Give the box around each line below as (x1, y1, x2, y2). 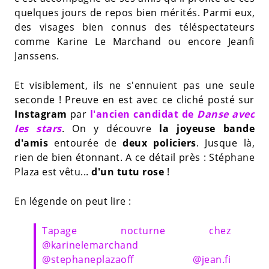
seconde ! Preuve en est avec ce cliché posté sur (14, 92, 255, 106)
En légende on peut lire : (14, 194, 131, 208)
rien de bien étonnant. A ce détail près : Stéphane (14, 150, 255, 164)
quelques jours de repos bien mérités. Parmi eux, (14, 5, 255, 19)
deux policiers (122, 136, 196, 150)
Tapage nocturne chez (42, 223, 231, 237)
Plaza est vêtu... (14, 165, 91, 178)
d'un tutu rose (91, 165, 164, 178)
